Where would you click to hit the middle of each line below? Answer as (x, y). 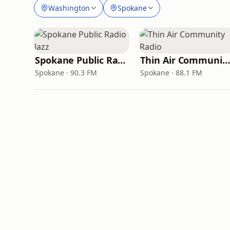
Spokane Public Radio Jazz (122, 60)
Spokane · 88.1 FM (171, 73)
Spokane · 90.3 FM (66, 73)
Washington (69, 8)
